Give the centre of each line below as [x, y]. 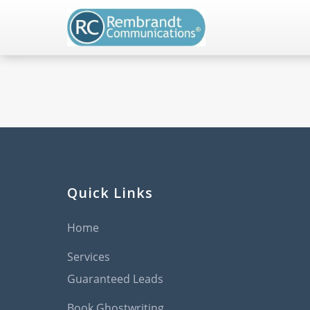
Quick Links [110, 193]
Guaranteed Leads [115, 279]
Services [89, 257]
